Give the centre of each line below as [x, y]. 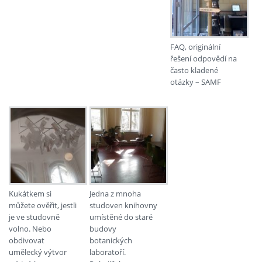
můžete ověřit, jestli [43, 205]
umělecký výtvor [38, 252]
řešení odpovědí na [203, 59]
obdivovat [27, 240]
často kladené [194, 70]
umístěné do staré [121, 217]
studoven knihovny [123, 205]
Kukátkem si [30, 193]
